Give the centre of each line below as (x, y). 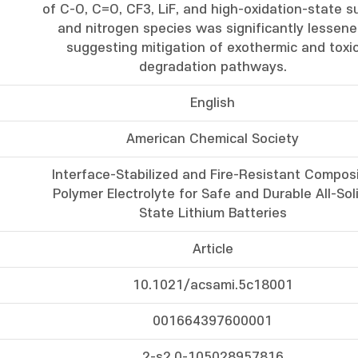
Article (213, 249)
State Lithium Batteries (213, 213)
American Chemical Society (213, 139)
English (213, 103)
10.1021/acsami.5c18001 (213, 285)
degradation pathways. (213, 67)
